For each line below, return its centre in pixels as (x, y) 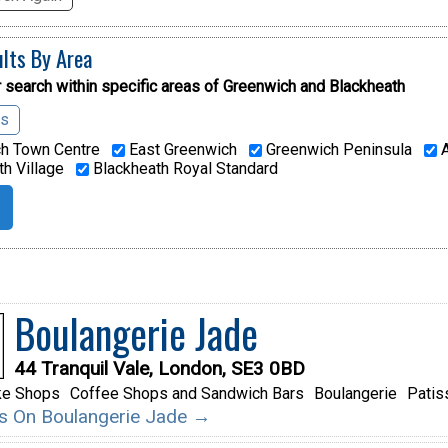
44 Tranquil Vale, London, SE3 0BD (159, 369)
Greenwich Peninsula (336, 150)
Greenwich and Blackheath (313, 87)
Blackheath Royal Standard (183, 169)
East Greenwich (180, 150)
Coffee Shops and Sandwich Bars (186, 394)
